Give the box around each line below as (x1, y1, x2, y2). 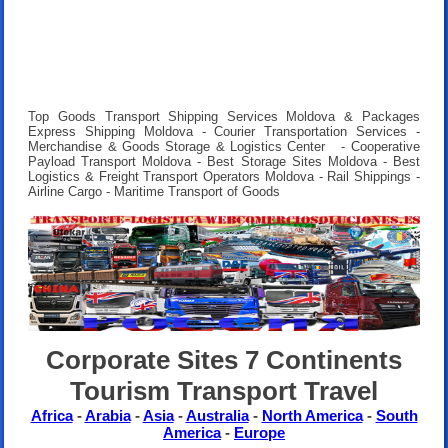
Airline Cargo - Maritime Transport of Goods (28, 183, 281, 199)
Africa (30, 406, 73, 424)
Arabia (84, 406, 131, 424)
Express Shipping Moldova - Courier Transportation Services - (28, 123, 420, 139)
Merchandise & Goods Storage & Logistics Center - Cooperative (28, 138, 420, 154)
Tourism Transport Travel (70, 375, 378, 406)
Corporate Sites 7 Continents (46, 344, 402, 375)
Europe (234, 423, 285, 441)
